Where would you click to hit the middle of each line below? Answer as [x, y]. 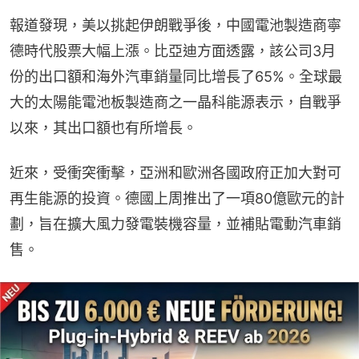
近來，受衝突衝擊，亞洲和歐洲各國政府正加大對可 [175, 173]
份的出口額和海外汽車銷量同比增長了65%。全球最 [176, 77]
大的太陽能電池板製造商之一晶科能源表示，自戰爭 [175, 103]
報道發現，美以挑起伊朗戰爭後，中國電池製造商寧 [175, 26]
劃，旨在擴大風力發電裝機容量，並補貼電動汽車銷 [175, 224]
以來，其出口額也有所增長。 [103, 128]
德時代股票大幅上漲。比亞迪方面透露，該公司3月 [173, 51]
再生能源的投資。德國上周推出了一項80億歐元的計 [177, 199]
